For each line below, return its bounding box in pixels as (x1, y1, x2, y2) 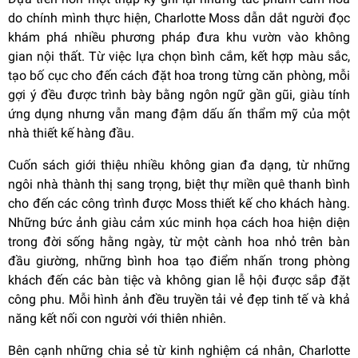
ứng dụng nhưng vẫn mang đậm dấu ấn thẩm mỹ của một (8, 106, 350, 122)
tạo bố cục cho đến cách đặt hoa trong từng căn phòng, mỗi (8, 68, 350, 84)
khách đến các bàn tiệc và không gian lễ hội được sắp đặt (8, 272, 350, 288)
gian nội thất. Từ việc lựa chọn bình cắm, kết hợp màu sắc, (8, 49, 350, 65)
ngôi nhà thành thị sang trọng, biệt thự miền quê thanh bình (8, 177, 350, 193)
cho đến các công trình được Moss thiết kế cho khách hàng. (8, 196, 350, 212)
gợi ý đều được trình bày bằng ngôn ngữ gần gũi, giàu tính (8, 87, 350, 103)
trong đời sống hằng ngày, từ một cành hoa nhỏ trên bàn (8, 234, 350, 250)
